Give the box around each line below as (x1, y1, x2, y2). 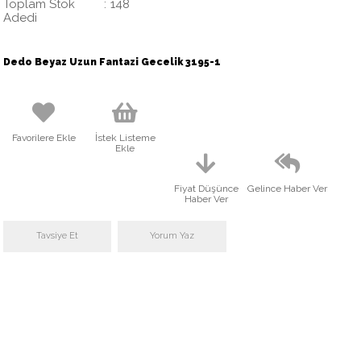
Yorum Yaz (150, 230, 195, 241)
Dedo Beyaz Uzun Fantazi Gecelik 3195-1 (3, 56, 221, 68)
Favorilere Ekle (11, 131, 76, 143)
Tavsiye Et (36, 230, 79, 241)
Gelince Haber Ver (247, 182, 328, 194)
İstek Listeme (94, 131, 156, 143)
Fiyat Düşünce (173, 182, 239, 194)
